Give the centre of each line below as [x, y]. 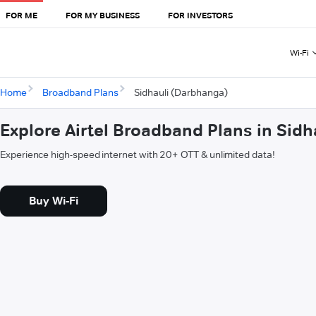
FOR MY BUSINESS [103, 15]
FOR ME [22, 15]
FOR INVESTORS [200, 15]
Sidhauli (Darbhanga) [181, 93]
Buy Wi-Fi [54, 201]
